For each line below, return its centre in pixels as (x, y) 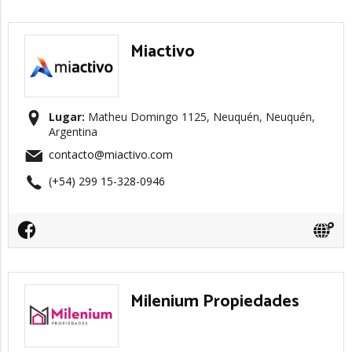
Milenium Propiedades (215, 302)
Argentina (73, 132)
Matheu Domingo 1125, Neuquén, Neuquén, (200, 117)
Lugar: (67, 117)
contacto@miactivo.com (111, 154)
